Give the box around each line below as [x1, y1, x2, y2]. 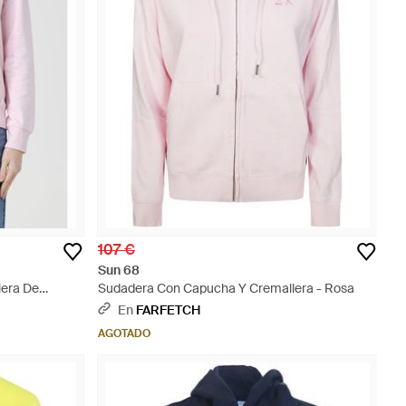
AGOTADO [98, 326, 150, 341]
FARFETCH [136, 302, 200, 318]
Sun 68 [98, 262, 140, 278]
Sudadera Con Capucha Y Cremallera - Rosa [98, 280, 354, 296]
